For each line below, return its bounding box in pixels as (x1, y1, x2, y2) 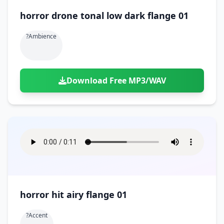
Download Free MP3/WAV (66, 75, 166, 86)
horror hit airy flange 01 (20, 188, 127, 200)
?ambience (26, 32, 56, 40)
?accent (26, 211, 47, 219)
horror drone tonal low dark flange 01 (20, 9, 188, 21)
